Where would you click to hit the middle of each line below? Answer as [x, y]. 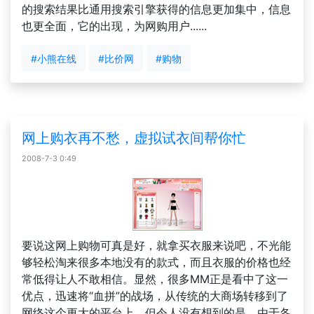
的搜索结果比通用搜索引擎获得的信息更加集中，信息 [156, 9]
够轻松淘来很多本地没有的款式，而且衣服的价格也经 [156, 262]
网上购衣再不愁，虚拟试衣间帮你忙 [134, 138]
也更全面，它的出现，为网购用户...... [114, 26]
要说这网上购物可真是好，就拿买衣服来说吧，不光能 [156, 245]
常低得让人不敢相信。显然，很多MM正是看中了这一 [155, 279]
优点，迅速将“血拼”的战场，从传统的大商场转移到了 [155, 296]
